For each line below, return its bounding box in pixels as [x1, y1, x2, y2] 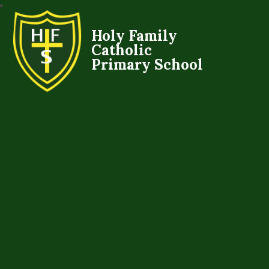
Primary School [91, 54, 204, 74]
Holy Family [91, 25, 178, 45]
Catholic [91, 40, 153, 59]
